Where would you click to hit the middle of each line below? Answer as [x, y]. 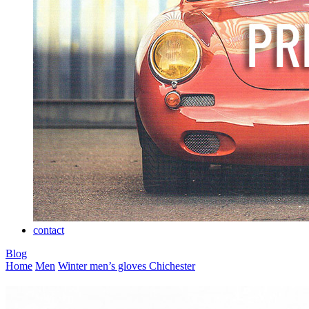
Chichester [172, 266]
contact [49, 230]
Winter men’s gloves [103, 266]
